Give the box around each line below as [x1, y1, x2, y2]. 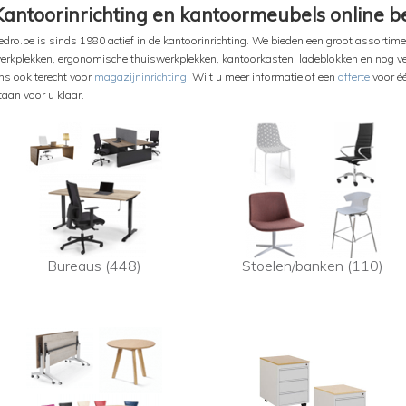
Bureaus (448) [47, 256, 142, 275]
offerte [338, 70, 370, 84]
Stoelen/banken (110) [242, 256, 384, 275]
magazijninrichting [94, 70, 187, 84]
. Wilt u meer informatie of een [187, 70, 338, 84]
